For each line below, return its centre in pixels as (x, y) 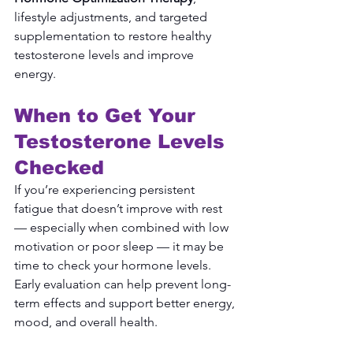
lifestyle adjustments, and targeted (112, 17)
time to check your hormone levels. (113, 265)
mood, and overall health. (86, 321)
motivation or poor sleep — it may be (121, 246)
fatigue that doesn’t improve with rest (120, 208)
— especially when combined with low (123, 227)
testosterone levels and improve (106, 54)
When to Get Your (108, 115)
